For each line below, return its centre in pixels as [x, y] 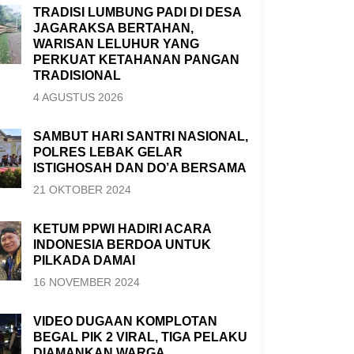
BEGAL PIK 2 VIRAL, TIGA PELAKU [140, 337]
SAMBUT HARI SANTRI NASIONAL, [140, 137]
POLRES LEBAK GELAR [107, 153]
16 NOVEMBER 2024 [86, 282]
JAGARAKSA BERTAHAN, [113, 28]
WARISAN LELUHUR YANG [116, 44]
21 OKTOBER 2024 [82, 190]
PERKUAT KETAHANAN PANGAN [136, 60]
